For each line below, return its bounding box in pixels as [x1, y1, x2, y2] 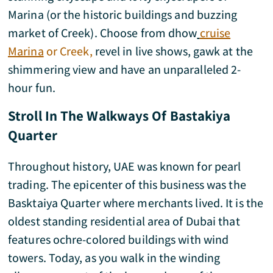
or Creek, [43, 43, 93, 59]
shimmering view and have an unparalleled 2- [8, 62, 241, 77]
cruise [199, 25, 231, 41]
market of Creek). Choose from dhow [8, 25, 197, 41]
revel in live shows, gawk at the [92, 43, 253, 59]
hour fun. [8, 80, 55, 96]
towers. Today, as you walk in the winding [8, 250, 221, 266]
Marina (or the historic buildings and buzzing [8, 7, 238, 23]
